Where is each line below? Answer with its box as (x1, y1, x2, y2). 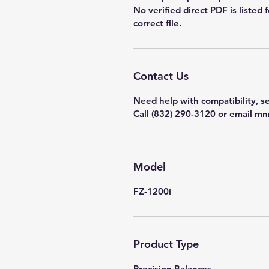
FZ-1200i (133, 186, 171, 197)
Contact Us (133, 69, 189, 83)
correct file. (133, 17, 181, 29)
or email (216, 108, 255, 119)
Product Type (133, 237, 199, 251)
